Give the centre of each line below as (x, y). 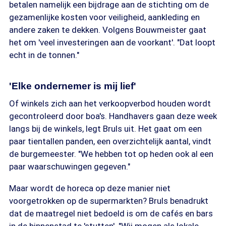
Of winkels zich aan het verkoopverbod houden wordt (110, 103)
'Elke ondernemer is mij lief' (73, 86)
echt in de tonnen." (44, 55)
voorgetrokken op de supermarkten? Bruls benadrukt (109, 201)
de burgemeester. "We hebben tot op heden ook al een (111, 154)
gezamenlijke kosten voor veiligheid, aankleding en (104, 17)
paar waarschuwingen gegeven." (70, 166)
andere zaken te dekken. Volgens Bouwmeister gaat (108, 30)
